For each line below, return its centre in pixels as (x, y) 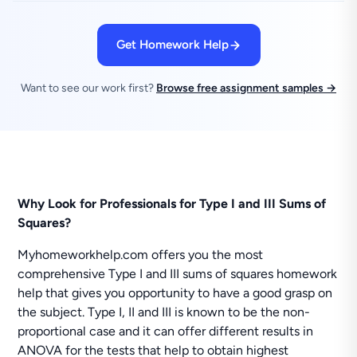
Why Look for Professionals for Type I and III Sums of (172, 204)
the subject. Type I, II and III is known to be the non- (164, 312)
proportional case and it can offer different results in (166, 331)
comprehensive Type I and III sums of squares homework (178, 274)
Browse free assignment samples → (246, 88)
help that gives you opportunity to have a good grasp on (175, 293)
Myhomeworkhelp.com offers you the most (141, 255)
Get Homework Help (172, 45)
